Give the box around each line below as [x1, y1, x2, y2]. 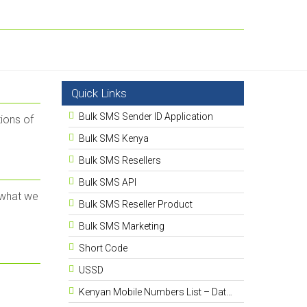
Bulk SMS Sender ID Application [78, 111, 213, 122]
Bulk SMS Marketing [78, 221, 164, 232]
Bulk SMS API [78, 177, 136, 188]
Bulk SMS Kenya [78, 133, 149, 144]
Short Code [78, 243, 127, 254]
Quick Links [71, 86, 127, 100]
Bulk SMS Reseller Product [78, 199, 193, 210]
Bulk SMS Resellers [78, 155, 161, 166]
